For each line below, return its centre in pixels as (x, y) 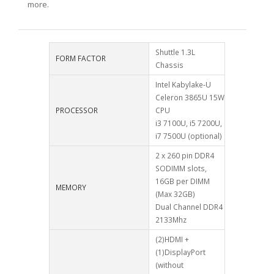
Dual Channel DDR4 (189, 207)
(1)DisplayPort (180, 252)
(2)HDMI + (172, 239)
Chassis (169, 65)
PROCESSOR (77, 110)
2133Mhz (171, 220)
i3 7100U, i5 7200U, (189, 123)
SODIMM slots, (181, 168)
